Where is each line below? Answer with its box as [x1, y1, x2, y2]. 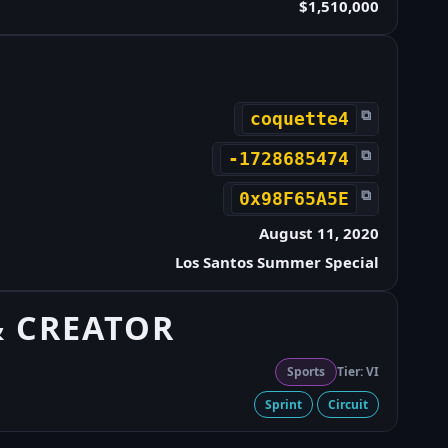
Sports [286, 362, 325, 380]
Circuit [327, 395, 368, 413]
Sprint [264, 395, 302, 413]
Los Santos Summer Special [174, 251, 379, 272]
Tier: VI [336, 362, 379, 380]
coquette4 [249, 107, 349, 129]
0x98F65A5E [238, 187, 349, 209]
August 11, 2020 [258, 222, 379, 243]
